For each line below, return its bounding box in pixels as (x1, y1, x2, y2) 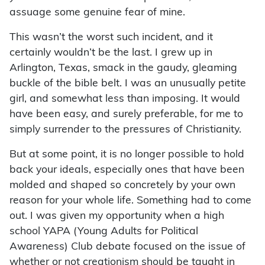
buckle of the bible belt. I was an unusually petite (9, 79, 246, 89)
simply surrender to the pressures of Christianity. (9, 125, 241, 135)
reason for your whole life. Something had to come (9, 196, 251, 206)
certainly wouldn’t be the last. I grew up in (9, 48, 212, 59)
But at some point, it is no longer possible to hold (9, 150, 244, 160)
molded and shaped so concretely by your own (9, 180, 235, 191)
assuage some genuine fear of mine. (9, 8, 185, 18)
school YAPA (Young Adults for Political (9, 227, 198, 237)
